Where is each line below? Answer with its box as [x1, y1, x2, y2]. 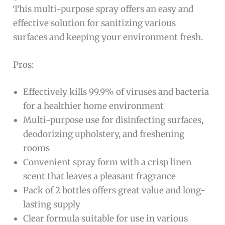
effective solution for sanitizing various [13, 18, 176, 29]
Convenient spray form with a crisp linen [23, 156, 192, 168]
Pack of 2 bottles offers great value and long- [23, 184, 206, 196]
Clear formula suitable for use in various [23, 212, 188, 224]
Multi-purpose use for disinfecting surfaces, [23, 114, 204, 126]
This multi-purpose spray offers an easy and [13, 4, 194, 15]
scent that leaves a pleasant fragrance [23, 170, 176, 182]
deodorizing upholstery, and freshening [23, 128, 185, 140]
